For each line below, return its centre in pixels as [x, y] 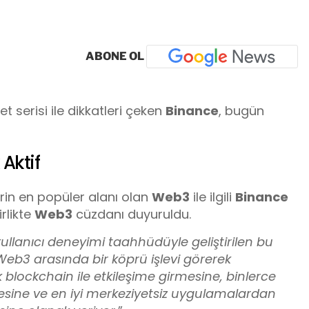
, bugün [241, 110]
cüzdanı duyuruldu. [132, 215]
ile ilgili [212, 197]
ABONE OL [116, 56]
